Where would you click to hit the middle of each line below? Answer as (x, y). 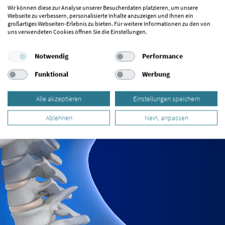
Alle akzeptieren (59, 98)
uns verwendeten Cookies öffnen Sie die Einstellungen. (77, 31)
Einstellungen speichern (166, 98)
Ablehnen (59, 118)
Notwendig (51, 56)
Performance (162, 56)
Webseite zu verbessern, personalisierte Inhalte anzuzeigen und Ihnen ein (100, 15)
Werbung (156, 74)
